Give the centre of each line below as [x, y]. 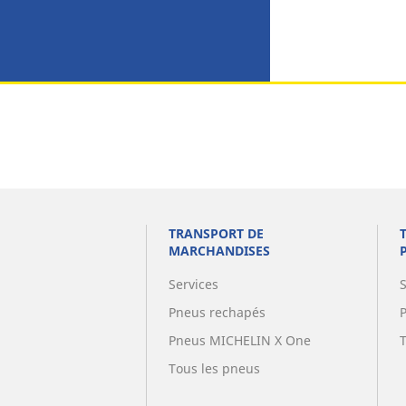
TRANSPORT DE [216, 233]
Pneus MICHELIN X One [239, 340]
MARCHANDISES [219, 251]
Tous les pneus [214, 368]
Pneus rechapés [217, 312]
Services [193, 284]
